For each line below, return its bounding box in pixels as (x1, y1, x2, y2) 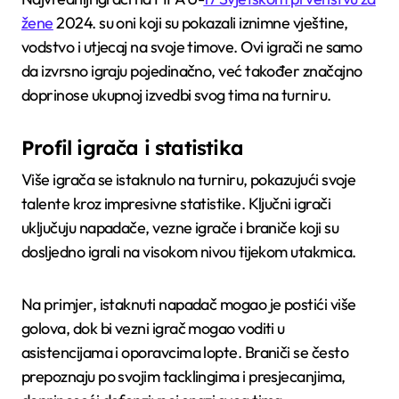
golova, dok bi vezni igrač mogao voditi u (21, 317, 285, 338)
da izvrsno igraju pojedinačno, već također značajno (21, 61, 362, 82)
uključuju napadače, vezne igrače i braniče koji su (21, 216, 338, 238)
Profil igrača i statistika (21, 135, 244, 161)
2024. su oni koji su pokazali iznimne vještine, (53, 12, 348, 34)
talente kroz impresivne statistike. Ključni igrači (21, 192, 331, 214)
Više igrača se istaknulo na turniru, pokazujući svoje (21, 168, 356, 190)
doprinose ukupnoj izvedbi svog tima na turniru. (21, 85, 331, 106)
